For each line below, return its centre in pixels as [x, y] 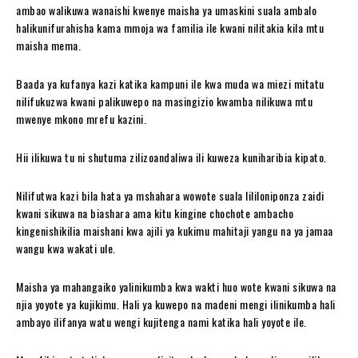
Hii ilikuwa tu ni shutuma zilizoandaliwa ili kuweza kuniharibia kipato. [171, 157]
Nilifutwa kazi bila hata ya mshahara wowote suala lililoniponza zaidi [170, 195]
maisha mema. [48, 45]
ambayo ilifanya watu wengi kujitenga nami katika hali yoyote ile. [161, 321]
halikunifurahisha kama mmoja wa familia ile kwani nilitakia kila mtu [170, 27]
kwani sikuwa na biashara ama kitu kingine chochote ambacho [155, 213]
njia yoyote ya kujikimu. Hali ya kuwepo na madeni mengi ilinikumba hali [176, 304]
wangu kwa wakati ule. [66, 248]
